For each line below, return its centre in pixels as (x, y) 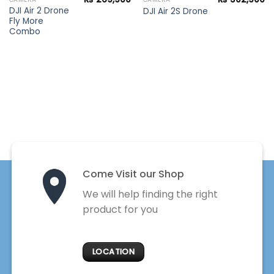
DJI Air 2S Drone (175, 11)
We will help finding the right (150, 194)
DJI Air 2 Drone (39, 11)
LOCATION (114, 251)
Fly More (26, 21)
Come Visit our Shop (133, 174)
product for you (120, 210)
